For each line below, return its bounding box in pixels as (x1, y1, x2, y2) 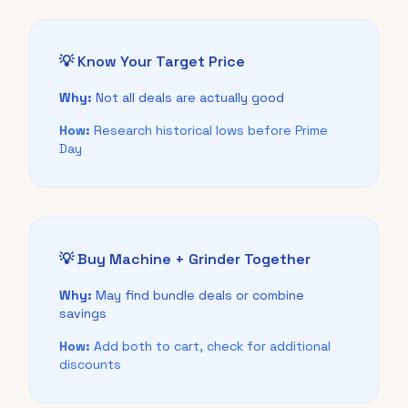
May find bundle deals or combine (92, 287, 304, 304)
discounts (59, 356, 121, 373)
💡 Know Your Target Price (59, 52, 245, 72)
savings (59, 305, 107, 322)
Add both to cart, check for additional (90, 338, 331, 355)
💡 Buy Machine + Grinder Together (59, 250, 311, 270)
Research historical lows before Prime (90, 122, 328, 139)
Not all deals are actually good (92, 89, 284, 107)
